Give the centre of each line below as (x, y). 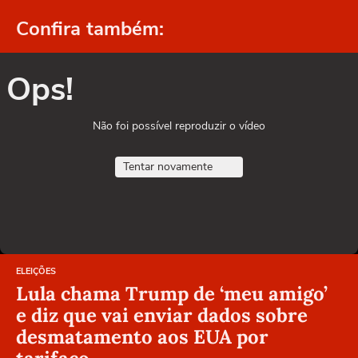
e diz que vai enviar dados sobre (162, 316)
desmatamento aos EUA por (142, 337)
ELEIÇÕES (36, 272)
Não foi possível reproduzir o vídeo (179, 126)
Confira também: (90, 29)
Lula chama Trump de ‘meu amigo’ (172, 294)
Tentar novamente (168, 167)
